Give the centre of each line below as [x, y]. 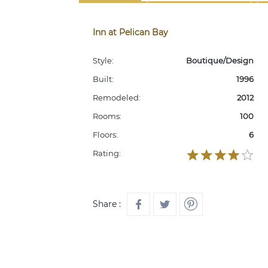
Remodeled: [117, 97]
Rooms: [107, 116]
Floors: [105, 134]
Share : [107, 204]
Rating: [107, 153]
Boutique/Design [220, 60]
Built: [103, 79]
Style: [103, 60]
